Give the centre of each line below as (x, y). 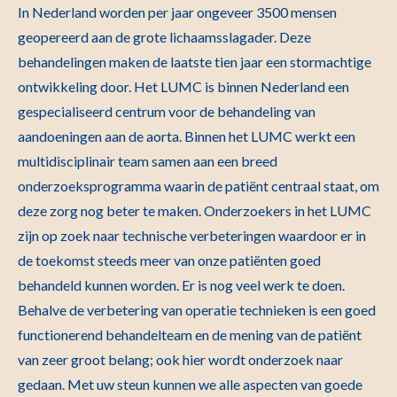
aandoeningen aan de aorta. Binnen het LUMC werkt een (187, 136)
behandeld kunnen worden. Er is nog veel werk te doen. (181, 285)
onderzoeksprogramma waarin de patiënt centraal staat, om (198, 186)
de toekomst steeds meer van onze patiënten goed (169, 260)
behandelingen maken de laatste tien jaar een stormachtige (195, 62)
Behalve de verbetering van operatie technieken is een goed (197, 310)
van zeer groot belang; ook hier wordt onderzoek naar (180, 359)
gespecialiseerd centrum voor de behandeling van (167, 111)
